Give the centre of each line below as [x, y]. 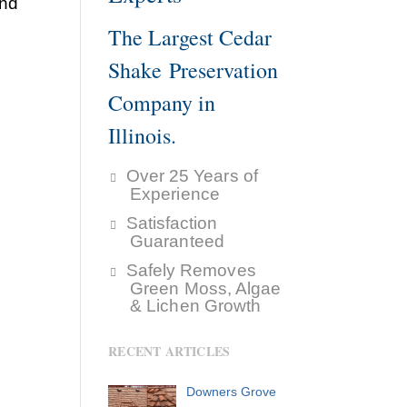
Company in [162, 103]
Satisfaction [172, 223]
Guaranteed [177, 242]
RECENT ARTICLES [169, 352]
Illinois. [143, 136]
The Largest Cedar [190, 38]
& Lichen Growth [196, 306]
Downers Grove [231, 392]
